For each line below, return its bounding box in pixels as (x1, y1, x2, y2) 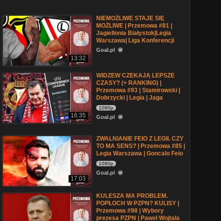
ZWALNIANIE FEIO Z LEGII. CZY (96, 135, 184, 142)
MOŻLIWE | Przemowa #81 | (96, 22, 172, 29)
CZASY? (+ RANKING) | (96, 79, 161, 86)
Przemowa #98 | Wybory (96, 207, 164, 214)
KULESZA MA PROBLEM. (96, 192, 168, 199)
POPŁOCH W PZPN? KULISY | (96, 200, 179, 207)
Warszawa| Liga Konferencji (96, 37, 174, 44)
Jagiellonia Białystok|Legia (96, 30, 171, 37)
